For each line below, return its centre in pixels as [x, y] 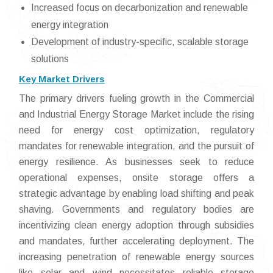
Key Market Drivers [62, 79]
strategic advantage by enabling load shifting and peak [136, 194]
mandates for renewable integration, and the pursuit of [136, 146]
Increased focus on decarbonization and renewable [140, 8]
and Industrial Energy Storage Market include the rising [136, 115]
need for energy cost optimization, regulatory [136, 130]
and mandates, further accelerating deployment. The [136, 241]
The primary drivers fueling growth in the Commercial [136, 99]
